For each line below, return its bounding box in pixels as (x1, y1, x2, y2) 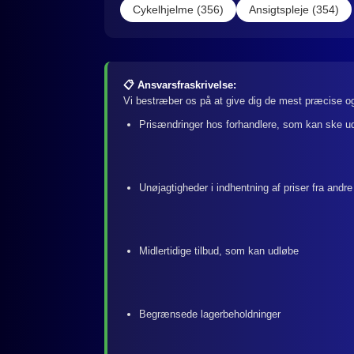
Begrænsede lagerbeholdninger (139, 307, 281, 320)
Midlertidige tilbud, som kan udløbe (139, 244, 299, 257)
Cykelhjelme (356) (133, 2, 224, 16)
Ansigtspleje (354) (249, 2, 339, 16)
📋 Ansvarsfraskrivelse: (123, 78, 236, 91)
